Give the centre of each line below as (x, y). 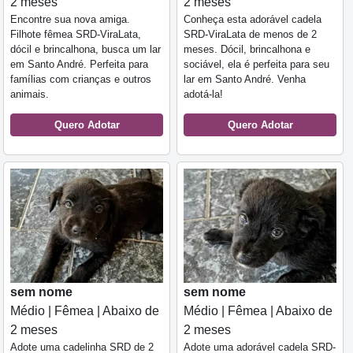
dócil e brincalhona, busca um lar (85, 49)
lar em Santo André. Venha (245, 79)
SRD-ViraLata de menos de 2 (250, 34)
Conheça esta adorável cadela (253, 19)
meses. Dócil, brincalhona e (247, 49)
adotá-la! (203, 94)
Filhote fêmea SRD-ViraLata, (76, 34)
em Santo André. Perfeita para (79, 64)
